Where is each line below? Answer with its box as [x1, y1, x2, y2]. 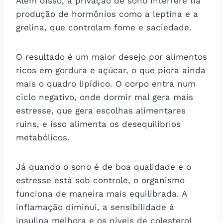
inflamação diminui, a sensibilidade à [16, 202, 174, 212]
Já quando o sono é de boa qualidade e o [16, 161, 191, 172]
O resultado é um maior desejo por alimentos [16, 51, 207, 62]
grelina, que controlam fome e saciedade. [16, 22, 192, 32]
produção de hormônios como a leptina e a [16, 8, 198, 19]
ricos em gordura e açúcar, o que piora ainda [16, 65, 206, 75]
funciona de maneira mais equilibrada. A [16, 188, 187, 199]
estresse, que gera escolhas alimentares [16, 105, 186, 115]
